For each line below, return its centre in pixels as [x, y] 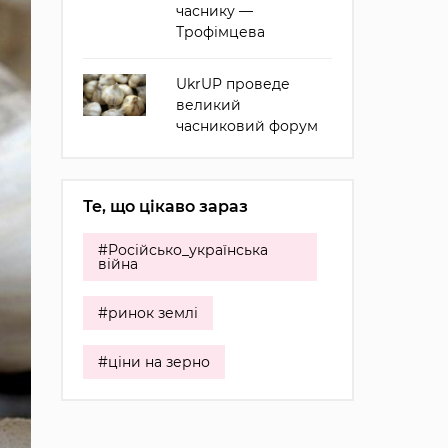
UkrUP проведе [232, 84]
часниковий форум [246, 126]
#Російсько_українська [182, 250]
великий [208, 105]
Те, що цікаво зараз [165, 206]
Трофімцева [220, 32]
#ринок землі [147, 313]
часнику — [214, 11]
